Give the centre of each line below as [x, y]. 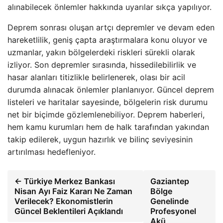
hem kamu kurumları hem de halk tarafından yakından [108, 127]
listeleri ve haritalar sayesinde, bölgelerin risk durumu [108, 102]
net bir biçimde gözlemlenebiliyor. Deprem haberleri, [106, 114]
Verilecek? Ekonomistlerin [64, 201]
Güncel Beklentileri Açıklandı [69, 211]
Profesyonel [173, 211]
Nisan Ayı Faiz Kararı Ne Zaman [73, 191]
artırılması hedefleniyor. [52, 152]
